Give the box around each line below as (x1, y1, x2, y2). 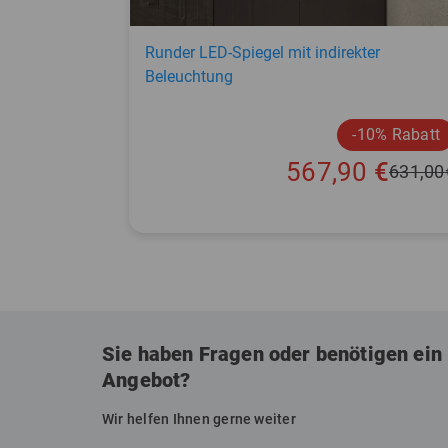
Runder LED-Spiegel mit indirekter (145, 42, 380, 62)
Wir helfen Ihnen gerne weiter (102, 411, 296, 427)
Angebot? (102, 368, 191, 392)
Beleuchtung (145, 66, 233, 86)
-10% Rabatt (352, 124, 440, 144)
